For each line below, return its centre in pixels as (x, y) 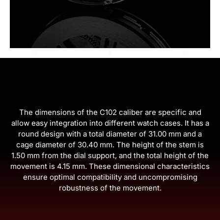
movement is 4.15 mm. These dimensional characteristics (110, 166)
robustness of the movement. (110, 188)
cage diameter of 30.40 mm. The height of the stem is (110, 144)
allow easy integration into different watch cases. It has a (110, 123)
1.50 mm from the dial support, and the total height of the (110, 155)
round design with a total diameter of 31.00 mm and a (110, 134)
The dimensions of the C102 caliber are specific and (110, 112)
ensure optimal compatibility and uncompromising (110, 177)
